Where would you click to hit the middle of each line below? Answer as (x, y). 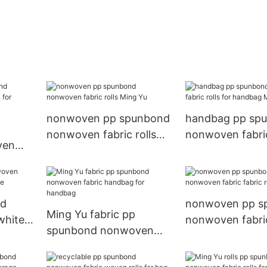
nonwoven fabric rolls (101, 135)
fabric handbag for (94, 247)
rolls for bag (216, 236)
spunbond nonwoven (100, 231)
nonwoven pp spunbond (108, 119)
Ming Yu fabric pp (91, 215)
